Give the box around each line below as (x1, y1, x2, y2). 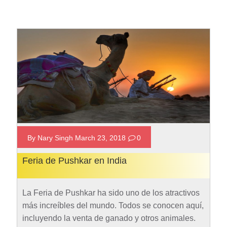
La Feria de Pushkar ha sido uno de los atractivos (22, 188, 200, 197)
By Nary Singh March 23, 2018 (27, 133, 128, 142)
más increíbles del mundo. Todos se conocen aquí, (22, 201, 204, 210)
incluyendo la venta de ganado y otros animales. (22, 213, 196, 222)
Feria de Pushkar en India (22, 155, 127, 166)
